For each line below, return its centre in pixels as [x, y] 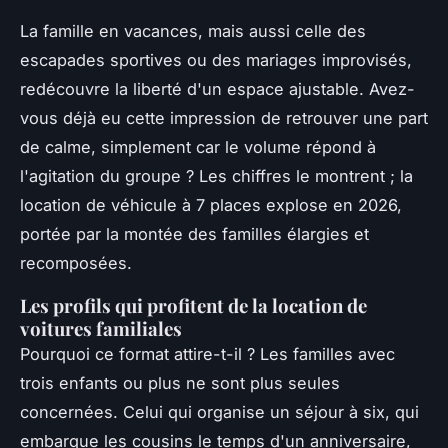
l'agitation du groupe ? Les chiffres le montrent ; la [216, 176]
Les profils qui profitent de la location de [193, 306]
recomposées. [76, 263]
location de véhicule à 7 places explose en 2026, [211, 205]
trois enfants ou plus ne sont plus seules [180, 383]
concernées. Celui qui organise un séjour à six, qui [219, 412]
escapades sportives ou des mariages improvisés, [216, 60]
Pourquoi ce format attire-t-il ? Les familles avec [207, 354]
